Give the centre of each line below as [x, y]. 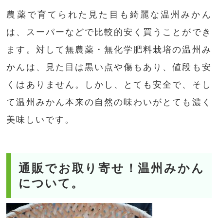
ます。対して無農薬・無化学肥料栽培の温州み [109, 50]
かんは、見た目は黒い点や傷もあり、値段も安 [109, 67]
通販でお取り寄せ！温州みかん [111, 168]
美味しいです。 [41, 120]
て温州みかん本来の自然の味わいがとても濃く [109, 102]
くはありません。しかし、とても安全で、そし [109, 85]
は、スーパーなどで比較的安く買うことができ [109, 32]
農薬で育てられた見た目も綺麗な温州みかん [109, 15]
